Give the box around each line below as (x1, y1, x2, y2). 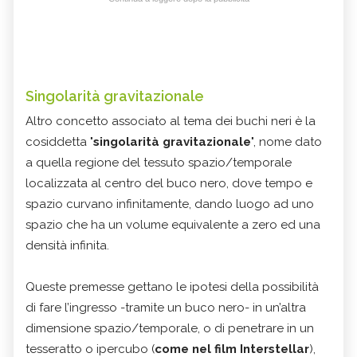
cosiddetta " (25, 134, 93, 149)
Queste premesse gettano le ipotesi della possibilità (25, 279, 319, 294)
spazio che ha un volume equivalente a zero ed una (25, 217, 320, 232)
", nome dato (251, 134, 322, 149)
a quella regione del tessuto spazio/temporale (25, 155, 292, 170)
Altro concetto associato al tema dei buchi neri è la (25, 113, 316, 128)
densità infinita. (25, 237, 109, 253)
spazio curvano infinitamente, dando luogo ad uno (25, 196, 314, 211)
